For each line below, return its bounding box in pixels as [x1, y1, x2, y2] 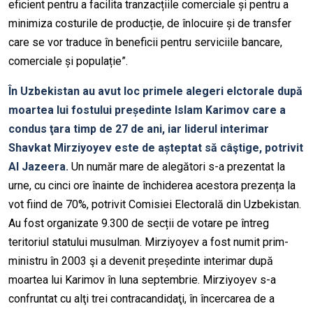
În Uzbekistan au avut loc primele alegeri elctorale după [8, 85, 303, 99]
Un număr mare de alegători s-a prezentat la [68, 160, 285, 174]
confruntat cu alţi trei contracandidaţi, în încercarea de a [8, 292, 275, 306]
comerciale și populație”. [8, 54, 128, 68]
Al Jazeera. [8, 160, 68, 174]
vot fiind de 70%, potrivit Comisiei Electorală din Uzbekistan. [8, 198, 301, 212]
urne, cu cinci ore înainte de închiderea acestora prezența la [8, 179, 296, 193]
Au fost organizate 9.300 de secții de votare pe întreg [8, 217, 269, 231]
